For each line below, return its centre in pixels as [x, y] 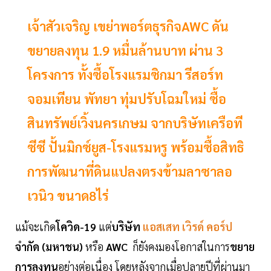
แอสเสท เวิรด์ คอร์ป [186, 227]
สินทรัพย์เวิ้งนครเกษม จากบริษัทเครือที [135, 123]
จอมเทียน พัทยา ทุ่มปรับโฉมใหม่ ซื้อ [127, 99]
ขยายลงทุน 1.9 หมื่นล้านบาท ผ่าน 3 [125, 51]
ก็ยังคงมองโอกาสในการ [179, 247]
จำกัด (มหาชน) [50, 247]
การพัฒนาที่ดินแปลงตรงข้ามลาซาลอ [130, 171]
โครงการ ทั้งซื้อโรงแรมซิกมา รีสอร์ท [125, 75]
